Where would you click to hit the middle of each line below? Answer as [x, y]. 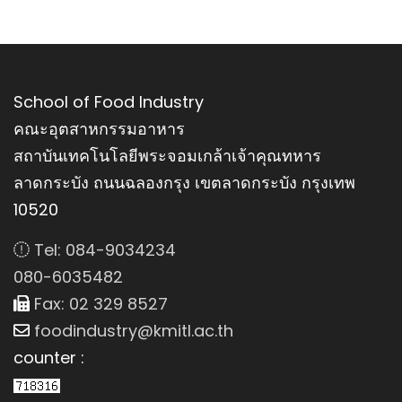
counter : [49, 357]
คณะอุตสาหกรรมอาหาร [99, 128]
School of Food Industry [109, 101]
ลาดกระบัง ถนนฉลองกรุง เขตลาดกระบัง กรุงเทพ [184, 182]
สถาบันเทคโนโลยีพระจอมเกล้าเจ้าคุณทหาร [167, 155]
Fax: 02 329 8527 [99, 303]
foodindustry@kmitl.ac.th [131, 330]
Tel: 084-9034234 [103, 249]
